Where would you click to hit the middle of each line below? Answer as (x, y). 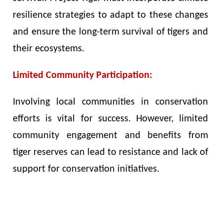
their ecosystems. (49, 49)
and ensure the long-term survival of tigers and (110, 32)
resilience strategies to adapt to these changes (110, 15)
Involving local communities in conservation (110, 102)
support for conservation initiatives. (86, 169)
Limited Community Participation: (83, 75)
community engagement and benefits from (110, 135)
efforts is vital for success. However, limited (110, 119)
